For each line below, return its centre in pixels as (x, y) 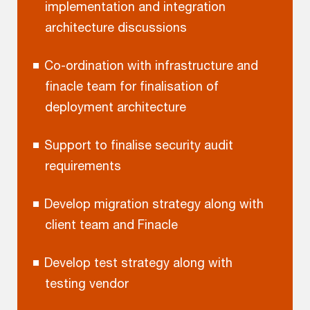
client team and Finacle (111, 225)
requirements (83, 166)
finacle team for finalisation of (131, 86)
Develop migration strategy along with (154, 204)
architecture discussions (116, 27)
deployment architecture (115, 107)
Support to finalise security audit (138, 145)
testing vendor (86, 283)
